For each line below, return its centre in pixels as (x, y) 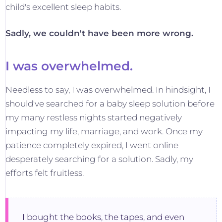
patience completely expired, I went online (92, 145)
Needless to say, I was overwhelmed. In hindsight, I (108, 90)
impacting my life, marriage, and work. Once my (104, 131)
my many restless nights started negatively (94, 117)
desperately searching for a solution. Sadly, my (99, 159)
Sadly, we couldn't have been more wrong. (99, 33)
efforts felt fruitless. (45, 173)
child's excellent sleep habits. (63, 7)
